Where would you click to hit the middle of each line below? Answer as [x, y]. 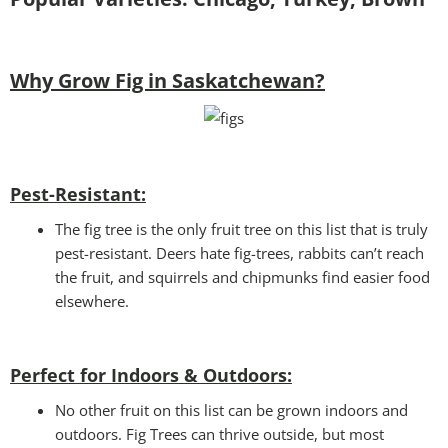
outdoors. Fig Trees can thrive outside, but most [219, 433]
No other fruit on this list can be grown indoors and [231, 409]
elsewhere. [92, 300]
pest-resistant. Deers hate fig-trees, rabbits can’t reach [239, 252]
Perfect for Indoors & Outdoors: [151, 374]
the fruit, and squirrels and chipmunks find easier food [242, 276]
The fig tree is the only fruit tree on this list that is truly [241, 228]
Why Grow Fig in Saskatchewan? [167, 80]
